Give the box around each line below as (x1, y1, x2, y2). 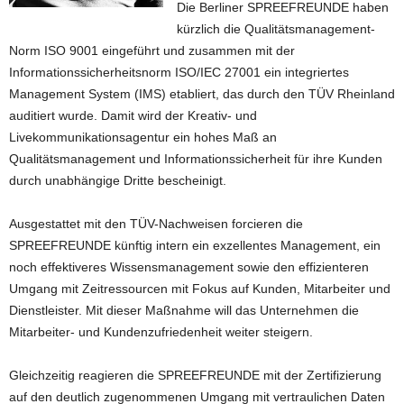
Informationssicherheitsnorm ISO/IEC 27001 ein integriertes (9, 65, 349, 79)
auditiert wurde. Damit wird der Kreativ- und (9, 108, 257, 123)
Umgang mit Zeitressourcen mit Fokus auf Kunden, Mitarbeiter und (9, 281, 390, 296)
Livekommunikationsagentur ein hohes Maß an (9, 130, 277, 144)
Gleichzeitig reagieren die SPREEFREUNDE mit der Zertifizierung (9, 368, 381, 382)
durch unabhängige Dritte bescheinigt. (9, 173, 226, 188)
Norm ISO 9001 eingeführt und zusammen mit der (9, 43, 295, 58)
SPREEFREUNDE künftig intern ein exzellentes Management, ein (9, 238, 381, 252)
